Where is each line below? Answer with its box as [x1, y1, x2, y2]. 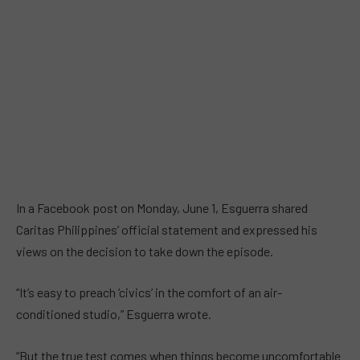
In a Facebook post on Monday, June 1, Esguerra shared [16, 199, 308, 215]
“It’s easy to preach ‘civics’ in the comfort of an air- [16, 284, 282, 301]
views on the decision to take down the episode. [16, 243, 273, 259]
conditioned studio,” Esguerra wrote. [16, 306, 211, 322]
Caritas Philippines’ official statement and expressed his [16, 221, 317, 237]
